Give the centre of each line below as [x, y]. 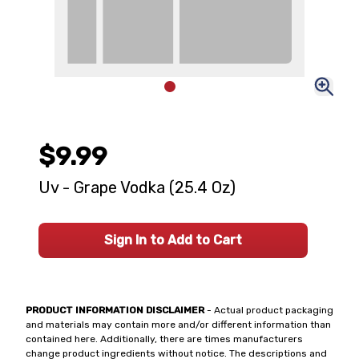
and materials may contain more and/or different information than [178, 325]
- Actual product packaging [269, 310]
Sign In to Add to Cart [173, 240]
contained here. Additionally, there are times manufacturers [164, 339]
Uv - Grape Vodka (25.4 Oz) [137, 188]
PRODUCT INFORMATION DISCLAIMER [115, 310]
